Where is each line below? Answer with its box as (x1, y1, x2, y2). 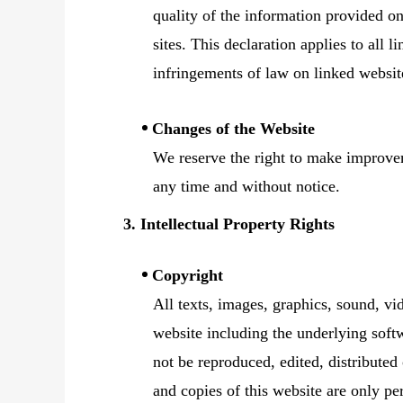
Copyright (152, 266, 224, 284)
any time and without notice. (153, 177, 341, 195)
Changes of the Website (152, 120, 316, 138)
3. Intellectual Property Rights (123, 215, 335, 233)
